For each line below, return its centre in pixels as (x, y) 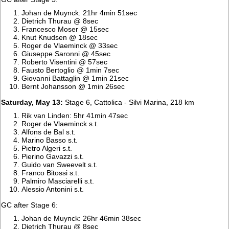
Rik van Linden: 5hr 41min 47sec (75, 115)
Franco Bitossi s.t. (51, 173)
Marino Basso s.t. (50, 140)
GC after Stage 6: (30, 205)
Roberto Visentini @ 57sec (65, 62)
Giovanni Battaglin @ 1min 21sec (75, 78)
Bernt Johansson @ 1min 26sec (73, 86)
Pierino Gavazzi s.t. (53, 156)
